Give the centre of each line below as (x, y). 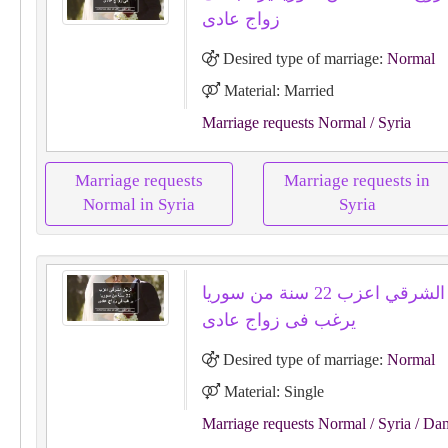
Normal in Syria (139, 204)
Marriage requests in (357, 180)
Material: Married (276, 90)
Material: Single (271, 391)
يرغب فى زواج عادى (278, 320)
